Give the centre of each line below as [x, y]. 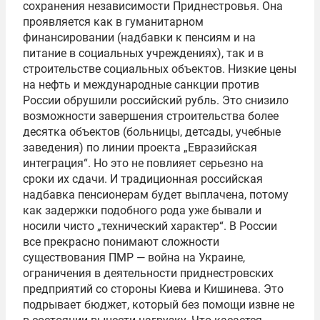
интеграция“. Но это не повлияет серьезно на [143, 163]
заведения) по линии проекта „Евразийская [140, 147]
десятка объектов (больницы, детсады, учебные [152, 132]
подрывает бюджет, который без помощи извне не [159, 305]
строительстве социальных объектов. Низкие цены [160, 69]
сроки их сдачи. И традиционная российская [143, 179]
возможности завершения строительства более [151, 116]
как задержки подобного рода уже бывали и [142, 210]
